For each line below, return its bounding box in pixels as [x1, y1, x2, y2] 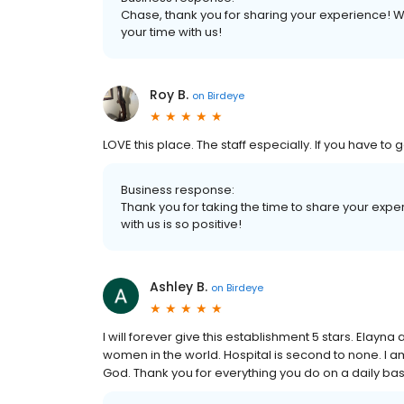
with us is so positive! [121, 216, 242, 234]
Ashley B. [150, 278, 207, 297]
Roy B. [150, 86, 188, 105]
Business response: [121, 181, 234, 199]
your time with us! [121, 23, 222, 41]
